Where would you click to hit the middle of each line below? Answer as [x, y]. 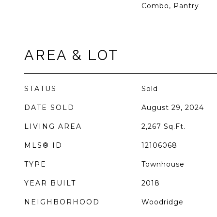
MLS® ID [43, 145]
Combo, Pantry [170, 6]
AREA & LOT [72, 55]
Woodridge [162, 202]
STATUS [40, 89]
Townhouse [163, 164]
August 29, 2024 [172, 108]
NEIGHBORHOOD [62, 202]
